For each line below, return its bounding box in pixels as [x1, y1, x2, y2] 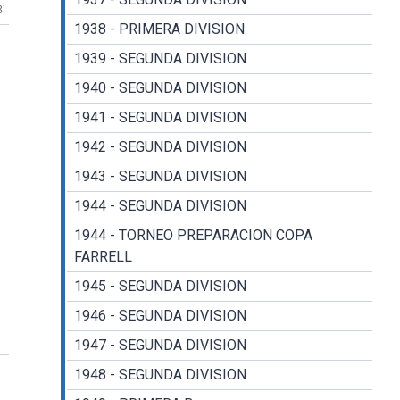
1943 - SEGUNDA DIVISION [73, 168, 246, 186]
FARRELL [73, 248, 132, 266]
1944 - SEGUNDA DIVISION [73, 197, 246, 215]
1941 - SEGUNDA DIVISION [73, 109, 246, 127]
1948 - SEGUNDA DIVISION [73, 366, 246, 384]
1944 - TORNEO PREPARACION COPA [73, 227, 312, 245]
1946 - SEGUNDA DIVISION [73, 307, 246, 325]
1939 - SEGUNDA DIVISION [73, 50, 246, 68]
